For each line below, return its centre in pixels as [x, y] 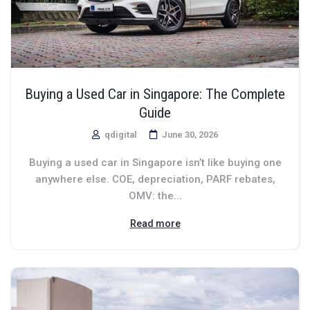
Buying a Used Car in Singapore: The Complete [155, 94]
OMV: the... [155, 195]
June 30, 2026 [190, 134]
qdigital [120, 134]
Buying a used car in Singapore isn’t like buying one [155, 162]
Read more [155, 223]
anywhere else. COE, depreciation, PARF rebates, [155, 179]
